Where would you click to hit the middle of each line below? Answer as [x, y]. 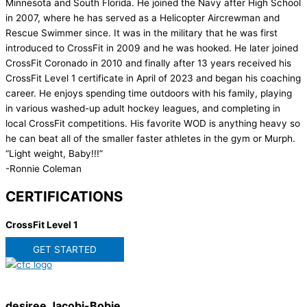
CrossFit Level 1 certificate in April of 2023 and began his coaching [153, 78]
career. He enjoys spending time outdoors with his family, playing [149, 94]
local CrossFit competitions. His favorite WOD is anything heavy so [153, 124]
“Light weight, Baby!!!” [54, 154]
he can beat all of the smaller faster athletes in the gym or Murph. [150, 139]
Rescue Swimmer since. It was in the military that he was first [142, 33]
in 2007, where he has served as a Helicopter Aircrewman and [143, 18]
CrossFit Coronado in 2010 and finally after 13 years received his [148, 63]
